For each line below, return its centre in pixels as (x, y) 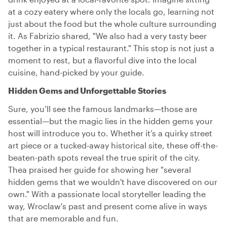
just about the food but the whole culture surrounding (112, 24)
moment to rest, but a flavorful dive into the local (102, 60)
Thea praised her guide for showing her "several (100, 169)
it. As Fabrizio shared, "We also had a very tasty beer (107, 36)
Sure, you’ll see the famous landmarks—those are (103, 109)
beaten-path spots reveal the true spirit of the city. (104, 157)
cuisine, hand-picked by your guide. (76, 72)
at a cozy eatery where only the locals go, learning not (111, 11)
